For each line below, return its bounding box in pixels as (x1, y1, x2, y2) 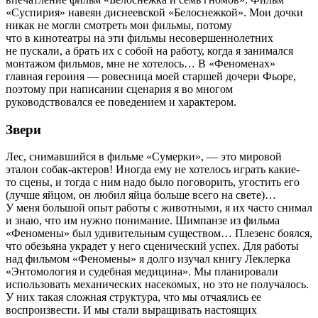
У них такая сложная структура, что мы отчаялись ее (6, 291, 261, 304)
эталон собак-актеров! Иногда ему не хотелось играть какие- (6, 163, 300, 176)
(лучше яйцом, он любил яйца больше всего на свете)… (6, 189, 276, 202)
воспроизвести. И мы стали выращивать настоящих (6, 304, 257, 317)
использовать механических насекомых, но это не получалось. (6, 278, 309, 291)
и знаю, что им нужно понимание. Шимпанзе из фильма (6, 214, 280, 227)
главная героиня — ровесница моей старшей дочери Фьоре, (6, 70, 296, 82)
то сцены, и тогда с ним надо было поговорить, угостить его (6, 176, 300, 189)
